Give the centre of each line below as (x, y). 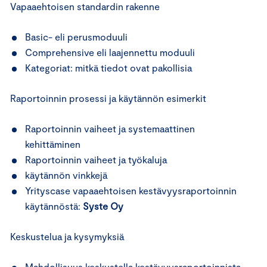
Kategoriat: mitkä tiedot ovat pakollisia (108, 68)
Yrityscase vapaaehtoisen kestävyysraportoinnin (131, 191)
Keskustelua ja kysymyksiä (67, 237)
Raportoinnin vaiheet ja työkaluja (96, 160)
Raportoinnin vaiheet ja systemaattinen (110, 129)
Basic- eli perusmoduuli (76, 37)
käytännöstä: (54, 206)
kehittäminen (53, 144)
